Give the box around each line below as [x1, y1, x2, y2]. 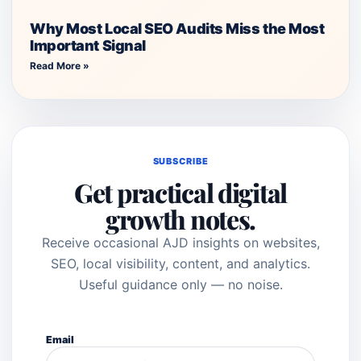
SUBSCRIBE [152, 155, 209, 167]
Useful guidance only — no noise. [78, 276, 283, 293]
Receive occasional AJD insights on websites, [41, 234, 320, 251]
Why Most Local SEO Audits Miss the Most [30, 19, 325, 37]
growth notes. [105, 201, 256, 236]
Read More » [30, 59, 89, 72]
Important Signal [30, 36, 146, 54]
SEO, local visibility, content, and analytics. [51, 255, 310, 272]
